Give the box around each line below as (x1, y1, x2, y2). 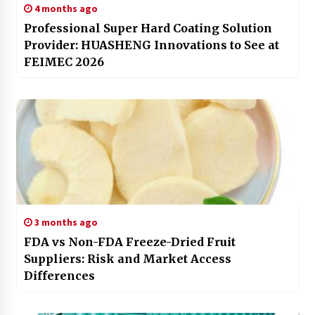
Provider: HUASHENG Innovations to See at (23, 38, 279, 53)
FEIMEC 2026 (23, 55, 104, 70)
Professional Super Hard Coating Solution (23, 21, 272, 36)
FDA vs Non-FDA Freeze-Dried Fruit (23, 235, 237, 250)
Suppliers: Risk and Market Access (23, 252, 231, 266)
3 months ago (32, 216, 98, 229)
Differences (23, 269, 95, 283)
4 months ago (32, 2, 98, 15)
